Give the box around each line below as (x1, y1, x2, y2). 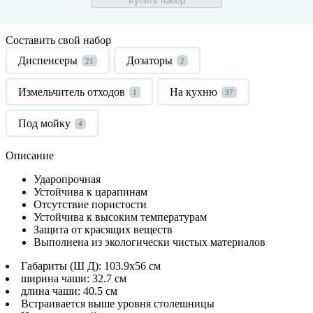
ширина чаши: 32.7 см (21, 272, 126, 284)
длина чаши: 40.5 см (21, 284, 117, 297)
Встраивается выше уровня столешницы (21, 297, 214, 310)
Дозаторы (126, 54, 173, 66)
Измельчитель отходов (18, 85, 125, 98)
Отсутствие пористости (34, 198, 147, 210)
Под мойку (18, 117, 71, 129)
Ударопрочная (34, 173, 101, 185)
